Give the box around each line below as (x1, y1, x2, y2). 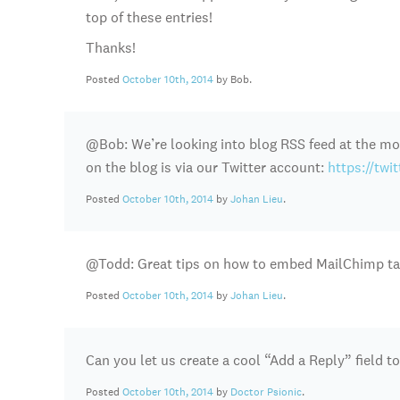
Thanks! (86, 38, 136, 57)
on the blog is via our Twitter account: (86, 158, 328, 177)
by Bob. (213, 72, 252, 87)
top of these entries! (86, 8, 212, 27)
